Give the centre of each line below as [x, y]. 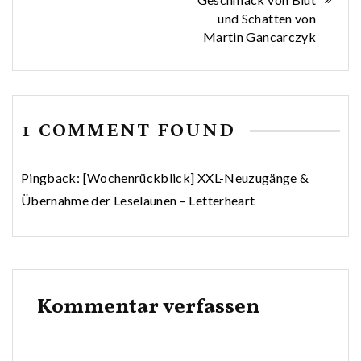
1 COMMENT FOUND [131, 131]
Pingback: [52, 177]
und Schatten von [267, 18]
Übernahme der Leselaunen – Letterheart [138, 200]
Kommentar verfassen [148, 307]
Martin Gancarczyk [259, 36]
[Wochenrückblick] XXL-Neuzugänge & [196, 177]
